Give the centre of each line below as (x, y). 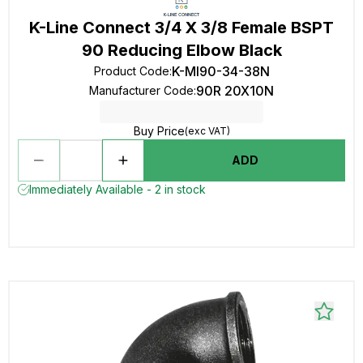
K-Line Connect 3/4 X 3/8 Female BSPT (181, 28)
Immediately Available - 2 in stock (117, 189)
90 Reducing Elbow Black (181, 50)
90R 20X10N (235, 91)
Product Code (131, 71)
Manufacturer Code (141, 90)
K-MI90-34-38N (220, 71)
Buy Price (159, 131)
